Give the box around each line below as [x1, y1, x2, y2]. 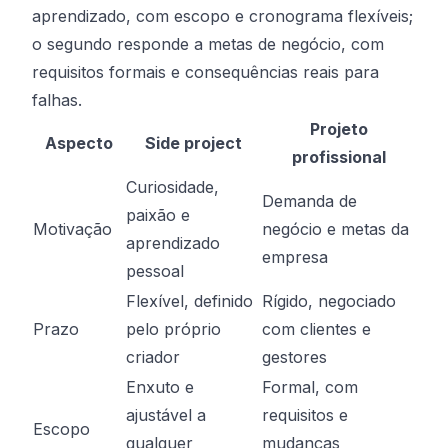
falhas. [32, 90, 82, 110]
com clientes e [262, 319, 371, 339]
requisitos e [262, 405, 348, 425]
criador [126, 347, 180, 367]
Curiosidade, [126, 177, 219, 197]
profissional [291, 147, 386, 167]
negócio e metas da [262, 219, 409, 239]
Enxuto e [126, 377, 194, 397]
